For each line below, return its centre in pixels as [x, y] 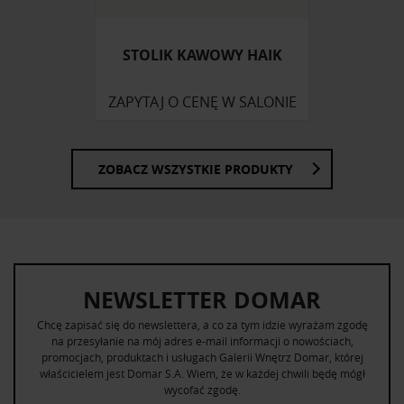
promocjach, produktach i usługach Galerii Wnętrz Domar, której [202, 357]
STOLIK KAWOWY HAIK [202, 55]
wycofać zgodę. [202, 389]
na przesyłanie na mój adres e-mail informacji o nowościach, [202, 340]
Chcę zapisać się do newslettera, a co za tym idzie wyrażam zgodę [202, 324]
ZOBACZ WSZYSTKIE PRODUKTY [196, 169]
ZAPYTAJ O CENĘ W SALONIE [202, 101]
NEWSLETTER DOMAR [202, 299]
